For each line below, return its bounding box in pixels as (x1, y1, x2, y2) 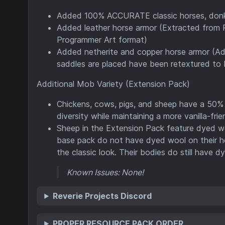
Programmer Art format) (57, 34, 147, 45)
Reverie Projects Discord (53, 191, 152, 201)
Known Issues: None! (67, 167, 144, 177)
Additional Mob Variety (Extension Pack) (37, 78, 190, 89)
